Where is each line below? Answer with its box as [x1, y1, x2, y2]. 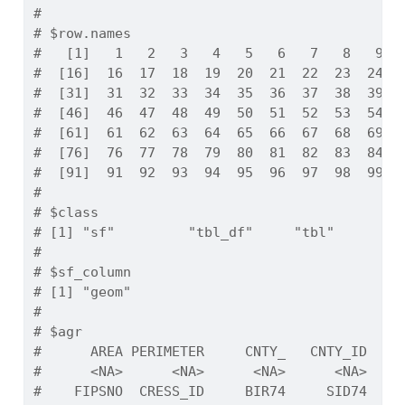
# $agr [33, 324, 82, 341]
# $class [33, 204, 99, 221]
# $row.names [33, 25, 131, 42]
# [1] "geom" [33, 284, 131, 301]
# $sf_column [33, 264, 131, 281]
